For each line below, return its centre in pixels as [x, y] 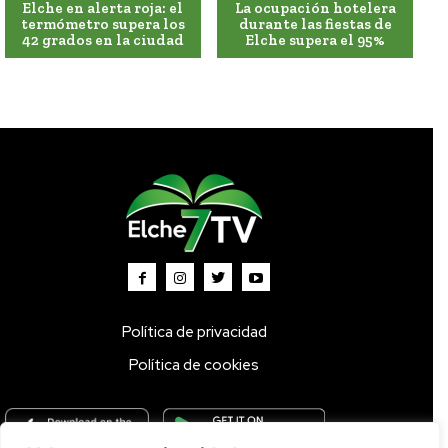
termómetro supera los [102, 24]
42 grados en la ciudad [102, 40]
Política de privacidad [194, 332]
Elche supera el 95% [315, 40]
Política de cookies [194, 365]
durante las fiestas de [315, 24]
